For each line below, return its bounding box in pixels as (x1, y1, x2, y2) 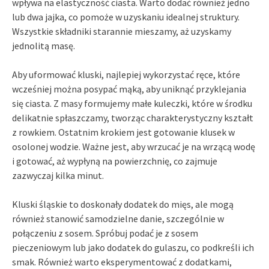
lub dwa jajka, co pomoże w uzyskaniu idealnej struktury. (12, 11, 240, 23)
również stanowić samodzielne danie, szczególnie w (12, 213, 224, 225)
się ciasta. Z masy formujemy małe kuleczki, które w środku (12, 97, 252, 110)
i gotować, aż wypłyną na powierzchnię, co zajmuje (12, 155, 217, 168)
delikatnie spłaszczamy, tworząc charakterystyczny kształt (12, 112, 253, 124)
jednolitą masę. (12, 40, 75, 52)
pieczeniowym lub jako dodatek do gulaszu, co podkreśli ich (12, 241, 254, 254)
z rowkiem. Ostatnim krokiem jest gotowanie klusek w (12, 126, 235, 139)
